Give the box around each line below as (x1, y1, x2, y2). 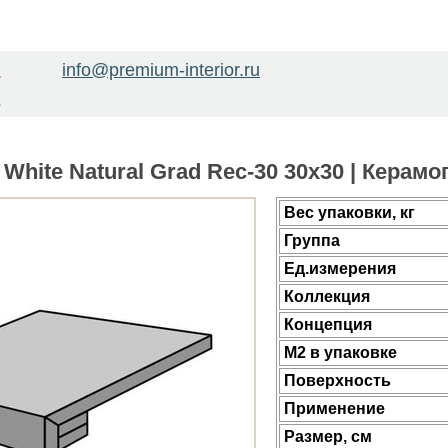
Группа (284, 232, 340, 249)
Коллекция (284, 288, 370, 305)
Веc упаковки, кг (284, 204, 415, 221)
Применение (284, 400, 385, 417)
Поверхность (284, 372, 391, 389)
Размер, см (284, 428, 372, 445)
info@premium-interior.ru (62, 60, 260, 80)
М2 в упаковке (284, 344, 397, 361)
